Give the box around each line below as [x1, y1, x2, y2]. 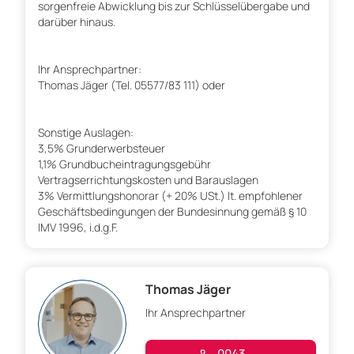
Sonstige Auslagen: [38, 125, 134, 141]
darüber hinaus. [38, 14, 115, 30]
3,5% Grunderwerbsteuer [38, 141, 165, 156]
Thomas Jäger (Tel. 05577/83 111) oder [38, 77, 225, 93]
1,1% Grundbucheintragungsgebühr [38, 156, 211, 172]
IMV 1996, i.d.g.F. [38, 220, 118, 235]
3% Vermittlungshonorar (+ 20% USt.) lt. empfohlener [38, 188, 303, 204]
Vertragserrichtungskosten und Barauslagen [38, 172, 258, 188]
